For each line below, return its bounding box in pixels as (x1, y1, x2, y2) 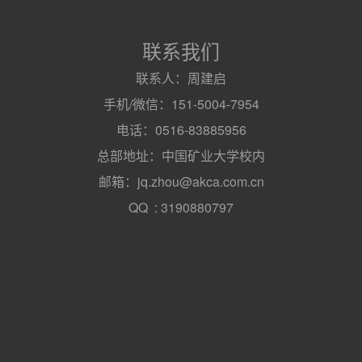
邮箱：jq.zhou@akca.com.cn (98, 172, 264, 191)
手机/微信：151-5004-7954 (103, 95, 259, 113)
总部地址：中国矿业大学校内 (97, 146, 265, 165)
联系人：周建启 (136, 69, 226, 87)
